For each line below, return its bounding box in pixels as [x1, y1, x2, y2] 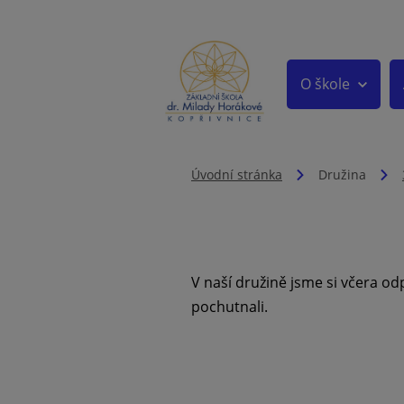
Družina [318, 166, 366, 183]
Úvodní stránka [191, 166, 282, 183]
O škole [299, 74, 350, 94]
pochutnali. [191, 297, 268, 317]
